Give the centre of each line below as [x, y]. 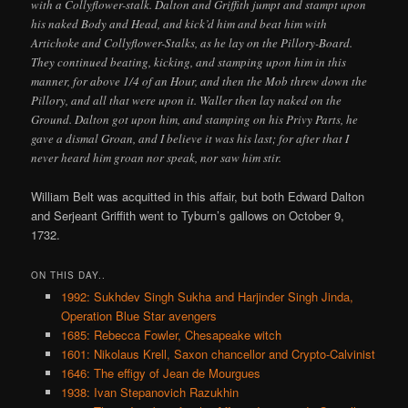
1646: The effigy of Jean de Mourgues [160, 373]
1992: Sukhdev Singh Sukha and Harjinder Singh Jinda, [207, 297]
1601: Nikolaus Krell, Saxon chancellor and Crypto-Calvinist [218, 354]
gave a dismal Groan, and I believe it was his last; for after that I [190, 138]
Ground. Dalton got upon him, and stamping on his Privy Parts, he [195, 119]
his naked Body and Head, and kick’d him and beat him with [179, 23]
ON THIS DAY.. [69, 275]
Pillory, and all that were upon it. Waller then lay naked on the [187, 100]
